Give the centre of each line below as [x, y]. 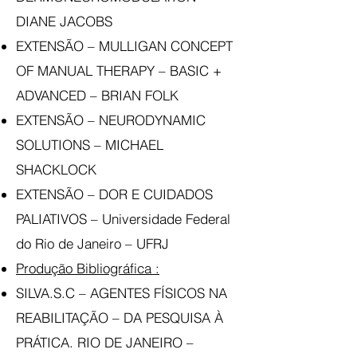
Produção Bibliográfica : [88, 268]
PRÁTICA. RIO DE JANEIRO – [105, 342]
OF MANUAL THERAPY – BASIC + [119, 71]
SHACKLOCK [56, 169]
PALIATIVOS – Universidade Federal [123, 219]
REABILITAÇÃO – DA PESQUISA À [120, 318]
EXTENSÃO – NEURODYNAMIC [111, 120]
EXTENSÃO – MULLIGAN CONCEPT [124, 46]
